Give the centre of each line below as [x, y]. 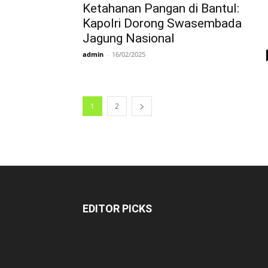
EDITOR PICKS [117, 208]
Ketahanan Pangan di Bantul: [161, 8]
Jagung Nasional [129, 38]
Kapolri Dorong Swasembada [162, 23]
